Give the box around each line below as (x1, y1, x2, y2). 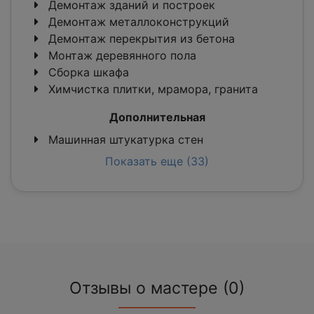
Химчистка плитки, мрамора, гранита (45, 82, 258, 97)
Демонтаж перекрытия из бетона (45, 32, 235, 46)
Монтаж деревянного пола (45, 48, 196, 63)
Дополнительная (109, 110, 205, 125)
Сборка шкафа (45, 65, 129, 80)
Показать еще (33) (105, 154, 209, 169)
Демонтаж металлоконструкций (45, 15, 229, 29)
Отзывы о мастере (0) (69, 278, 245, 299)
